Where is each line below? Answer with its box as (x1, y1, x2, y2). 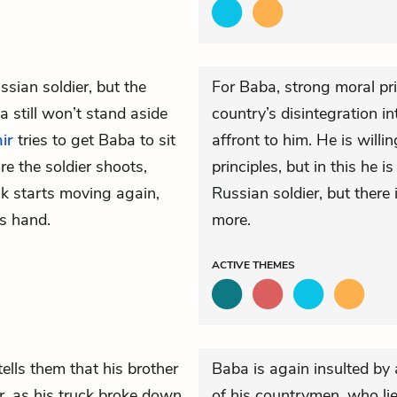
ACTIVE (212, 258, 253, 272)
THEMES (253, 258, 295, 272)
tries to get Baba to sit (13, 129, 175, 151)
